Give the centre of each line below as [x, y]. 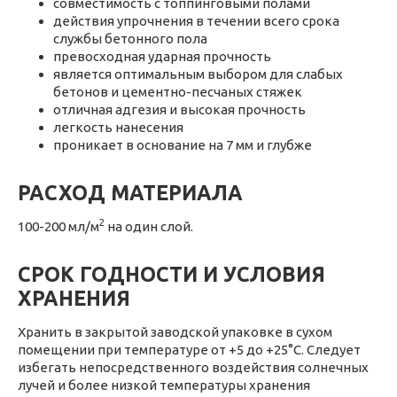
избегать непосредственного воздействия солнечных [193, 367]
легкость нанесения [118, 127]
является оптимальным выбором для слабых [198, 74]
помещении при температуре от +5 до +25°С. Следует [189, 350]
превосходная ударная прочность [162, 56]
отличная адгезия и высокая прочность [179, 109]
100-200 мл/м [58, 226]
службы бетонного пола [130, 39]
